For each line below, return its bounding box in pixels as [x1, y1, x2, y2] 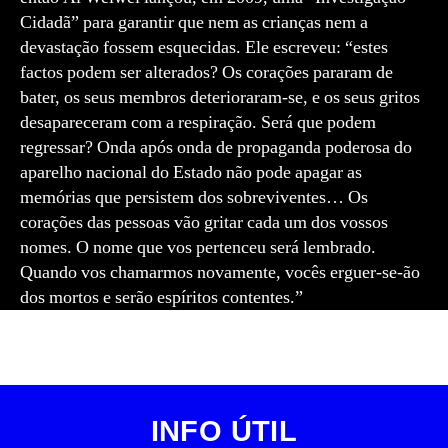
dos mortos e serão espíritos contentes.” [20, 286, 303, 309]
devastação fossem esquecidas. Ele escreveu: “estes [20, 36, 388, 59]
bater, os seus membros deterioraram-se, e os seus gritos [20, 86, 420, 109]
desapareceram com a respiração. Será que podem [20, 111, 376, 134]
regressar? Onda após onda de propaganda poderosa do [20, 136, 412, 159]
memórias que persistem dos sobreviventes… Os [20, 186, 368, 209]
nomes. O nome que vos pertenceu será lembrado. [20, 236, 376, 259]
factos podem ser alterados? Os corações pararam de [20, 61, 393, 84]
